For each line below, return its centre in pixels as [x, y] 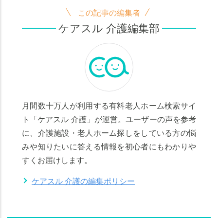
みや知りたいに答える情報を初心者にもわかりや [109, 146]
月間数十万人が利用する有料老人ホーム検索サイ [109, 106]
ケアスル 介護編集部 [109, 28]
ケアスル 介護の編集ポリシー [83, 181]
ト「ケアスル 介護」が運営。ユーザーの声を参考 [109, 119]
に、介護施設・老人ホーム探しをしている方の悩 [109, 133]
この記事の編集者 [109, 13]
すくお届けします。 [57, 160]
